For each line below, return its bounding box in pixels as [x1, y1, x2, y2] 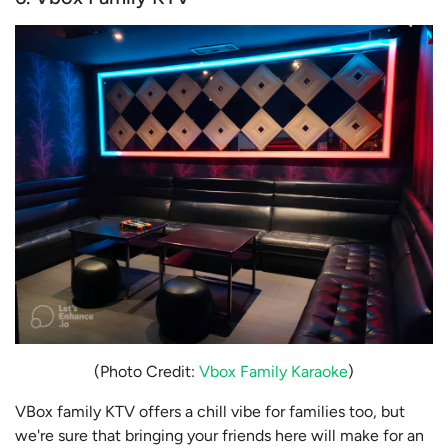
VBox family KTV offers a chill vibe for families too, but [15, 402, 405, 422]
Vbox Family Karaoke [199, 362, 348, 382]
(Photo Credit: [94, 362, 199, 382]
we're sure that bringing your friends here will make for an [15, 426, 424, 446]
